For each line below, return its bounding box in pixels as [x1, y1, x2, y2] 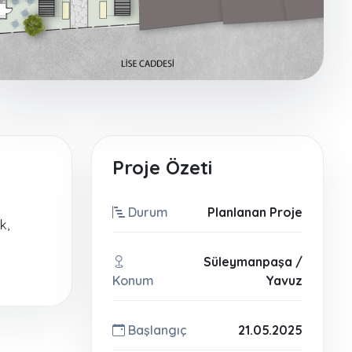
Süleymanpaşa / [203, 254, 302, 269]
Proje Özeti [112, 156, 212, 179]
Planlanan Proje [207, 204, 302, 220]
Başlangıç [124, 322, 187, 338]
